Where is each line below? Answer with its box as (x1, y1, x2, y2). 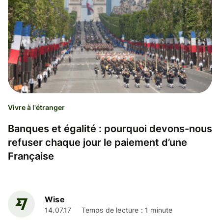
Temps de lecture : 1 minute (81, 206, 173, 215)
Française (8, 150, 54, 162)
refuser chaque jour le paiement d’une (8, 136, 187, 148)
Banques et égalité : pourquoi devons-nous (8, 122, 212, 135)
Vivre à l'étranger (8, 103, 65, 111)
